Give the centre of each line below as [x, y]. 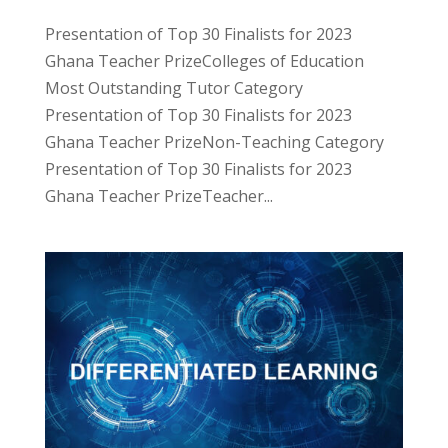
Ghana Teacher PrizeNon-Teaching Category [214, 141]
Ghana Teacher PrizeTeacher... [158, 195]
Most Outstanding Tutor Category [173, 87]
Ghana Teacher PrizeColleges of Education [204, 60]
